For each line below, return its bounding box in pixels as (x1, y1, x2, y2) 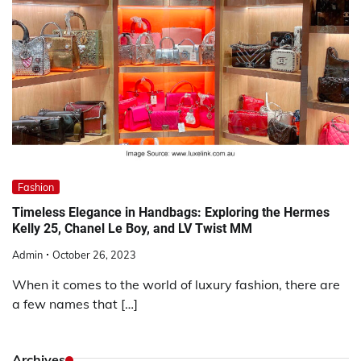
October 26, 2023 (52, 248, 136, 262)
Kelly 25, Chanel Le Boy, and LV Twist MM (12, 220, 252, 236)
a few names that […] (12, 296, 138, 313)
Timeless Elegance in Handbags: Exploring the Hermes (12, 204, 330, 220)
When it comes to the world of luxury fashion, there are (12, 276, 340, 293)
